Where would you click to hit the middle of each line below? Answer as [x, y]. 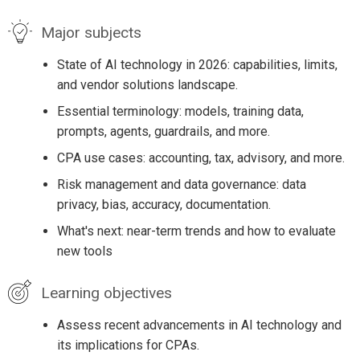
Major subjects [91, 33]
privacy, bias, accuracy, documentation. [164, 205]
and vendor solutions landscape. [147, 85]
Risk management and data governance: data [181, 185]
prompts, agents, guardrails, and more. [163, 132]
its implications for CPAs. [128, 346]
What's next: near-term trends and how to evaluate [196, 231]
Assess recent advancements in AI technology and [199, 325]
